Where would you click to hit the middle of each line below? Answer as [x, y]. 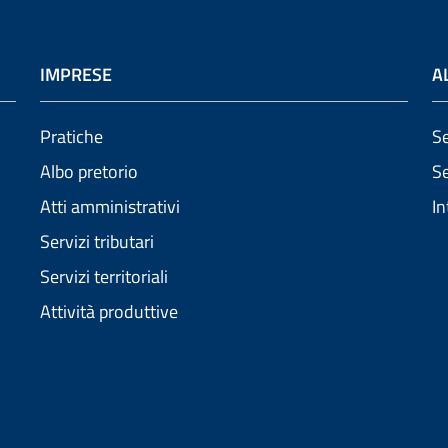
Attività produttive [109, 312]
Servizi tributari [97, 242]
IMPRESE [76, 75]
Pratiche [71, 137]
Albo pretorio [89, 172]
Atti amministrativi [110, 207]
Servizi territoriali [104, 277]
